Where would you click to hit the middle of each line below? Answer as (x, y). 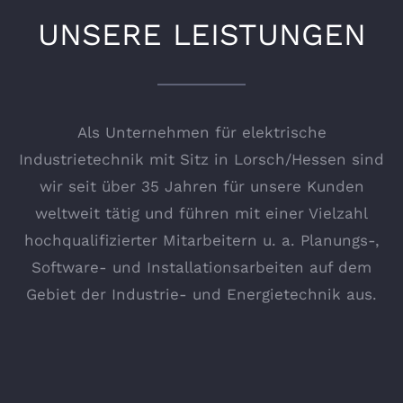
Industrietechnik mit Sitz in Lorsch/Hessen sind (201, 159)
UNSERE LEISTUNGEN (201, 34)
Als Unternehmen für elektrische (201, 132)
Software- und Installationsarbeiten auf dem (201, 267)
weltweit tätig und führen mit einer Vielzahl (201, 213)
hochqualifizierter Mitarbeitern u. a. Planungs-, (201, 240)
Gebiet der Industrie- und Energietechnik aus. (201, 294)
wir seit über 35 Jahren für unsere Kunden (201, 186)
